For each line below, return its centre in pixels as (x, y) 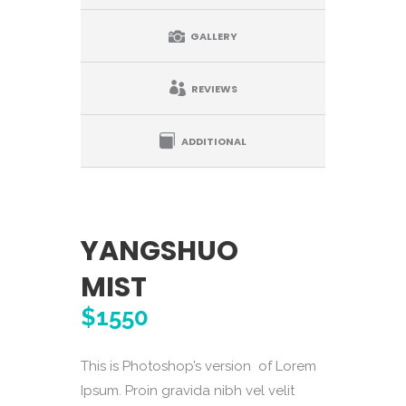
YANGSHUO (159, 251)
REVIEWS (214, 88)
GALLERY (214, 36)
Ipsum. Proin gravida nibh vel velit (188, 391)
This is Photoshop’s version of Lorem (198, 366)
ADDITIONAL (214, 141)
